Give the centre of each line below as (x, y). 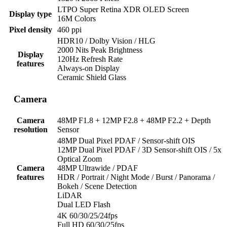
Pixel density (30, 30)
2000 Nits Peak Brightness (100, 50)
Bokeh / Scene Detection (97, 186)
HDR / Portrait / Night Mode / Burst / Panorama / (136, 177)
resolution (30, 130)
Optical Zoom (80, 159)
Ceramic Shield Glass (92, 78)
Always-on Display (88, 68)
